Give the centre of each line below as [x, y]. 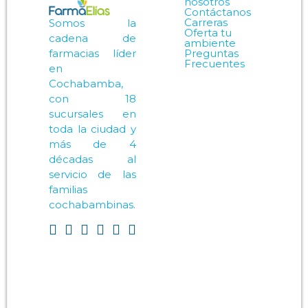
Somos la [92, 23]
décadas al [92, 159]
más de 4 [92, 144]
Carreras [206, 22]
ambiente [210, 43]
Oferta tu [208, 32]
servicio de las [92, 175]
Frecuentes [214, 63]
